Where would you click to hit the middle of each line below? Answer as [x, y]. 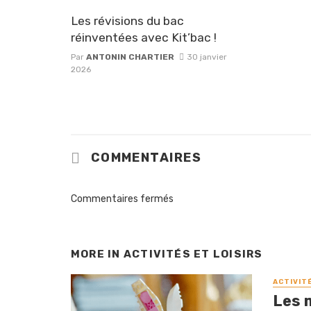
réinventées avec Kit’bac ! [144, 37]
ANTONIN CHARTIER [130, 57]
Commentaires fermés [122, 199]
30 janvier [207, 57]
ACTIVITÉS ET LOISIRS [193, 254]
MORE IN [97, 254]
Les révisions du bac [127, 20]
